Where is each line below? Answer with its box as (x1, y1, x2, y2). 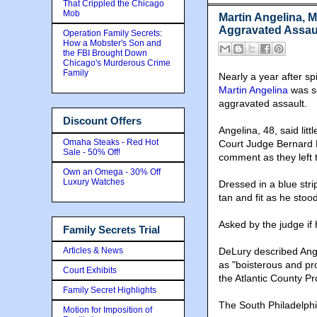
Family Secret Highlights (63, 285, 156, 295)
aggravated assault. (219, 98, 307, 110)
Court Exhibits (63, 265, 117, 275)
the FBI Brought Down (63, 48, 147, 58)
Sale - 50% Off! (63, 146, 120, 157)
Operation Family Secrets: (63, 28, 162, 38)
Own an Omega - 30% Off (63, 166, 161, 177)
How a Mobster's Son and (63, 38, 161, 48)
